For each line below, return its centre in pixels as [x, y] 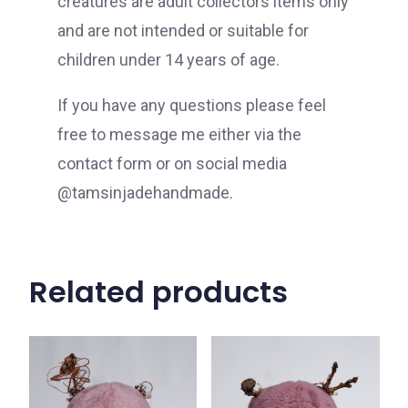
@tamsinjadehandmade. [147, 193]
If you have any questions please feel [192, 106]
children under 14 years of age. [168, 60]
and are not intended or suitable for [183, 31]
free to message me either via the [179, 135]
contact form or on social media [172, 164]
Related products [158, 292]
